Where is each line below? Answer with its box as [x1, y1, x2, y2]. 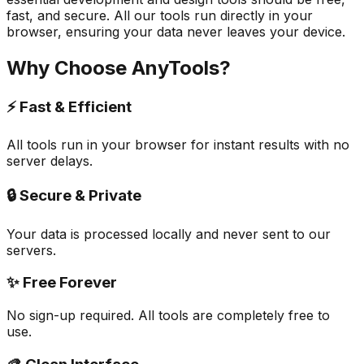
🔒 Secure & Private [6, 185, 141, 205]
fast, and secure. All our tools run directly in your [6, 6, 313, 24]
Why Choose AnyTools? [6, 55, 231, 80]
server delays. [6, 153, 93, 170]
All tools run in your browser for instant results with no [6, 136, 349, 154]
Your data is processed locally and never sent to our [6, 225, 331, 242]
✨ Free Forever [6, 273, 117, 292]
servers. [6, 241, 56, 258]
